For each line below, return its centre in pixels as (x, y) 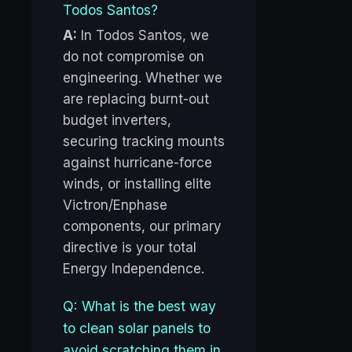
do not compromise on (134, 57)
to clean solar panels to (137, 328)
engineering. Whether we (143, 78)
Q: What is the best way (139, 306)
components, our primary (142, 227)
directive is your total (130, 248)
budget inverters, (117, 121)
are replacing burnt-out (136, 99)
